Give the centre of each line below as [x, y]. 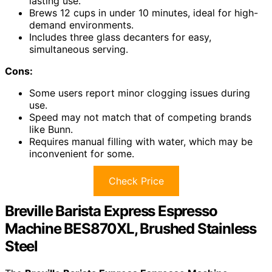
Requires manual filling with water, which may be [141, 142]
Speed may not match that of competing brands [140, 117]
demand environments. [81, 25]
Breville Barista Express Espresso [111, 211]
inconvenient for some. [82, 154]
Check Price [136, 181]
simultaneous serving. [79, 49]
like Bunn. [51, 130]
